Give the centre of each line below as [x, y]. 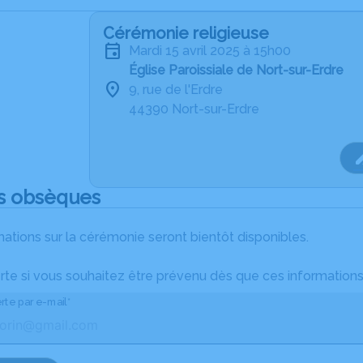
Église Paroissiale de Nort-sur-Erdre [236, 70]
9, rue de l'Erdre [176, 90]
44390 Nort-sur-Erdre [194, 109]
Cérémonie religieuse [186, 33]
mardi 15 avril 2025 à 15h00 [216, 51]
